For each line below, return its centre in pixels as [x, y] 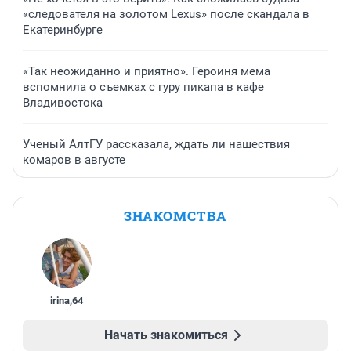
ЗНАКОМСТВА [175, 216]
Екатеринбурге [63, 30]
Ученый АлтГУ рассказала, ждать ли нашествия [156, 145]
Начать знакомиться [166, 335]
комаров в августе [74, 160]
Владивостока [63, 103]
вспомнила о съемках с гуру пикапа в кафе [143, 87]
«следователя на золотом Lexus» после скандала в [166, 14]
